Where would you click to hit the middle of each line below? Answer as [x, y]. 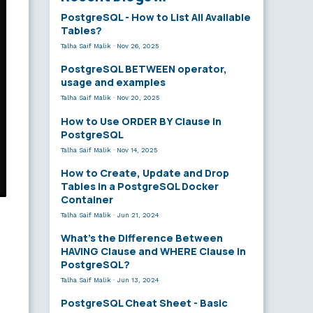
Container [87, 199]
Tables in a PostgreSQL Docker [140, 186]
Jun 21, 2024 [138, 214]
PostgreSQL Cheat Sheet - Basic [144, 303]
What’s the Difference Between [142, 238]
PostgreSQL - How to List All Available [156, 17]
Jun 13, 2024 [138, 280]
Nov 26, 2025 [138, 46]
